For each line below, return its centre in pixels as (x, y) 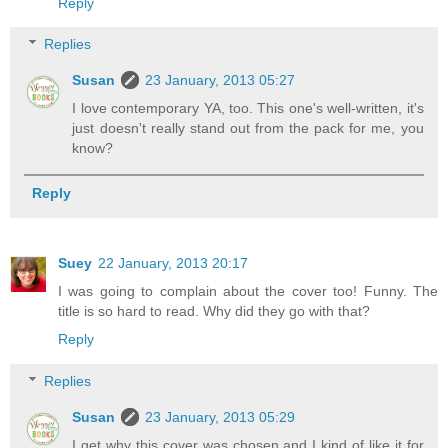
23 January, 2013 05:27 (220, 80)
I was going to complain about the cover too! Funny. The (248, 291)
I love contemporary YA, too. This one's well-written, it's (248, 108)
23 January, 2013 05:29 (220, 416)
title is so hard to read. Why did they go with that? (214, 311)
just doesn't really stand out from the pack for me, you (248, 128)
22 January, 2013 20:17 (173, 263)
